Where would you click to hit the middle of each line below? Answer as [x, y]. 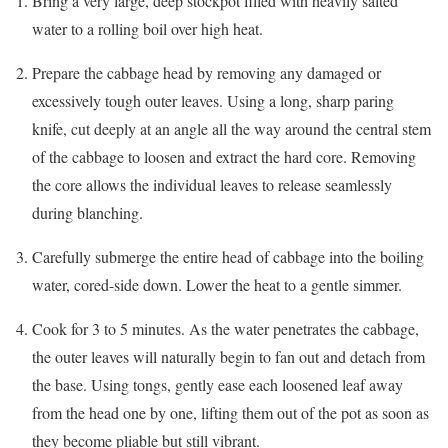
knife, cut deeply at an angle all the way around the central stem [231, 129]
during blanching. [87, 213]
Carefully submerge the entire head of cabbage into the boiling [228, 257]
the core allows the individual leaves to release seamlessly [212, 185]
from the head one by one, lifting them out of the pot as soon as [230, 413]
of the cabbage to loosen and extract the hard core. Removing [224, 157]
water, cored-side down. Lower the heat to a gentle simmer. [217, 285]
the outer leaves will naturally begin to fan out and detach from [228, 357]
